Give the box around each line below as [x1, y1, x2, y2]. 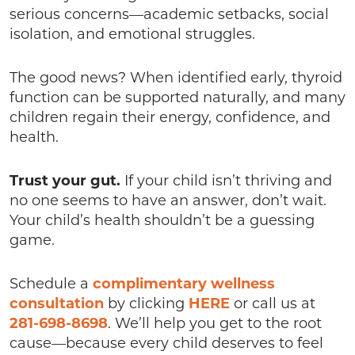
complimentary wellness [93, 277, 275, 292]
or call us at [230, 296, 315, 312]
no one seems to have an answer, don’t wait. [10, 193, 326, 209]
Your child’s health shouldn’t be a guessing [10, 213, 315, 229]
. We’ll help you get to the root [108, 316, 322, 332]
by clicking [104, 296, 189, 312]
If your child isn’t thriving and [120, 174, 332, 189]
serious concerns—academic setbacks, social [10, 7, 329, 23]
